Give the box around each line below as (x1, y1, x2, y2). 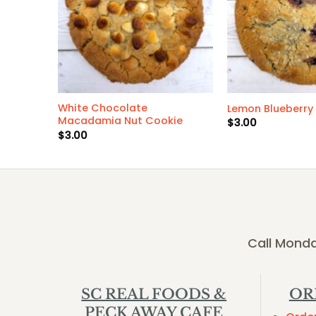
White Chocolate (57, 101, 147, 116)
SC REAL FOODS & (81, 285, 227, 303)
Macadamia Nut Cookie (57, 114, 183, 128)
